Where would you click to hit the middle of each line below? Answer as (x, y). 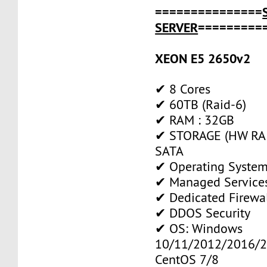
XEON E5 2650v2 (203, 58)
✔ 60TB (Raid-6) (201, 104)
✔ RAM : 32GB (195, 120)
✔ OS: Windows (199, 228)
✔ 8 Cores (183, 89)
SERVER (177, 27)
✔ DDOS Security (203, 213)
